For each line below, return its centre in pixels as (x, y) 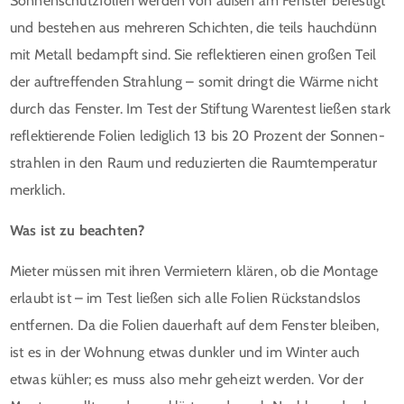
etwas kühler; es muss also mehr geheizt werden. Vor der (187, 379)
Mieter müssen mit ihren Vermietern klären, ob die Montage (194, 271)
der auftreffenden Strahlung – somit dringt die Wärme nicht (194, 81)
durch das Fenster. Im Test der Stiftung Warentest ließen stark (200, 108)
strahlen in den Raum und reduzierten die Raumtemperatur (193, 162)
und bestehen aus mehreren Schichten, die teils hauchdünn (193, 27)
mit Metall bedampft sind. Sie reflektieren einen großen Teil (193, 54)
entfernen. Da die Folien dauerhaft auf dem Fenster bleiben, (195, 325)
